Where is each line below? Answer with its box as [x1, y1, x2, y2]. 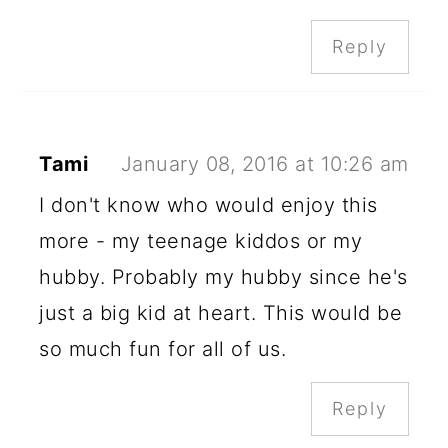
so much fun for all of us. [39, 336, 287, 361]
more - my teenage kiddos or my [39, 228, 363, 253]
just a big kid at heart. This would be [39, 300, 403, 325]
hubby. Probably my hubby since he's [39, 264, 408, 289]
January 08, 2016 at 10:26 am [120, 151, 409, 176]
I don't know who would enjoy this [39, 192, 378, 217]
